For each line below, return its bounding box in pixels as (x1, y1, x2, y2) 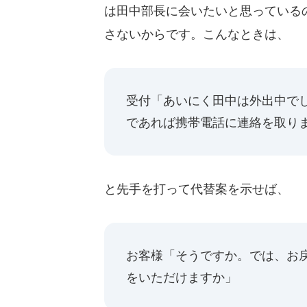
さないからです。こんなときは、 (104, 27, 289, 41)
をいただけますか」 (126, 270, 237, 284)
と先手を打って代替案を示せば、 (104, 182, 289, 196)
